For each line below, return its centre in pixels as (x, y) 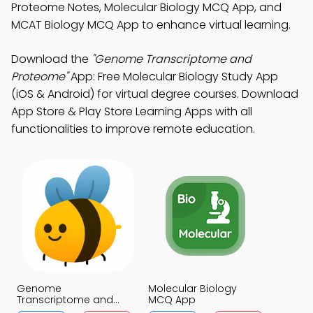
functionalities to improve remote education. (133, 129)
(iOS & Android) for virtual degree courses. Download (155, 94)
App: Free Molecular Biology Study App (173, 77)
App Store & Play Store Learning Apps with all (132, 111)
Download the (51, 59)
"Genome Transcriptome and (172, 59)
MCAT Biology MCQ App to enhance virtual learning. (151, 25)
